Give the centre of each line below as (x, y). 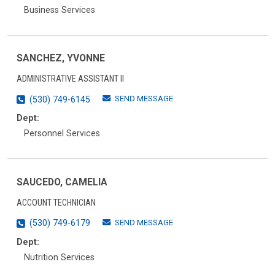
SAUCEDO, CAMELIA (62, 182)
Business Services (60, 10)
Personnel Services (62, 134)
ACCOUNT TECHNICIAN (56, 203)
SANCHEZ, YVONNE (61, 58)
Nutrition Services (59, 258)
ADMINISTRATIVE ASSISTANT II (70, 79)
